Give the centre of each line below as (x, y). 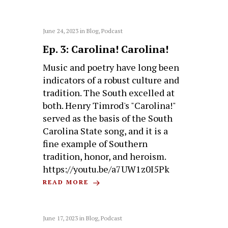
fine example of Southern (95, 144)
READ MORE (67, 182)
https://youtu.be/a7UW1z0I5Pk (106, 169)
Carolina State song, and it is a (106, 131)
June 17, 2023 (61, 218)
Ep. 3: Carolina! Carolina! (106, 49)
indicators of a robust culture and (111, 80)
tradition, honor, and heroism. (105, 156)
